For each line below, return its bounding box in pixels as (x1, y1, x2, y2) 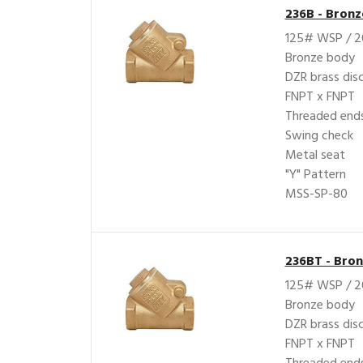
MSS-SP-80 (284, 184, 348, 205)
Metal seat (284, 145, 345, 166)
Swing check (284, 126, 353, 147)
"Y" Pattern (284, 164, 346, 186)
